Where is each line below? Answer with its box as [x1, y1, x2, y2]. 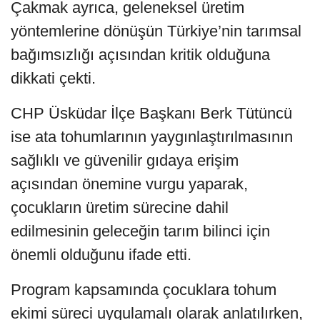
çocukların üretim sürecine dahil [11, 198, 229, 216]
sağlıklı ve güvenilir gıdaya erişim [11, 151, 239, 169]
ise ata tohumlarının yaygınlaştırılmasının [11, 127, 293, 146]
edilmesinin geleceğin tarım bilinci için [11, 221, 270, 240]
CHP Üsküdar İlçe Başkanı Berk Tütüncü [11, 104, 292, 122]
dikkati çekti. [11, 69, 96, 87]
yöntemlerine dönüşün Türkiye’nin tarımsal [11, 21, 301, 40]
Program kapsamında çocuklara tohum [11, 280, 276, 299]
